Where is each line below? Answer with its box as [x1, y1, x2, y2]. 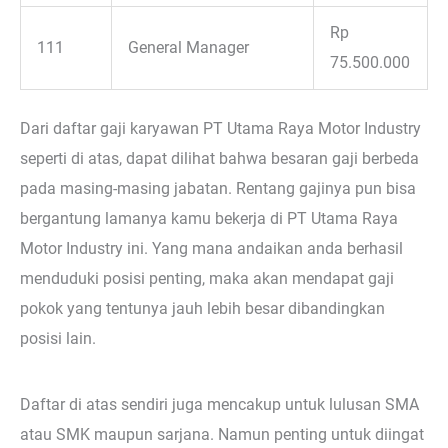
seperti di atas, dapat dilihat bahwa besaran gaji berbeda [20, 149, 419, 169]
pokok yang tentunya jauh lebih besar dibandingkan [20, 299, 385, 319]
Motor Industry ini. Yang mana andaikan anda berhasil [20, 239, 403, 259]
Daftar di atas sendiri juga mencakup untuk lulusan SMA [20, 394, 419, 414]
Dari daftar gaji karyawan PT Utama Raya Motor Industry [20, 119, 421, 139]
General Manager [128, 37, 250, 57]
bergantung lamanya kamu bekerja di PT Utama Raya [20, 209, 398, 229]
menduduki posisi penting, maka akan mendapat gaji [20, 269, 394, 289]
